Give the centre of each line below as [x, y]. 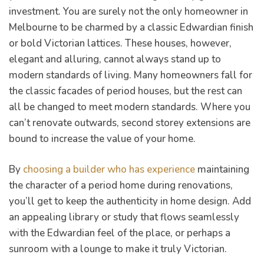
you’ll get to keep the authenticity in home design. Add [130, 202]
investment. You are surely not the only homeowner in [128, 11]
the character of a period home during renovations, [121, 186]
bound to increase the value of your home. [102, 138]
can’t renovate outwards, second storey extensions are [130, 123]
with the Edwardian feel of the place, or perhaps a [120, 233]
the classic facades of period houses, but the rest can [126, 91]
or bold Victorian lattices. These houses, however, [120, 43]
